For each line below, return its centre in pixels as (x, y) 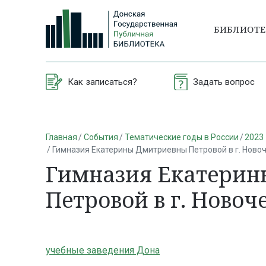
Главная (61, 137)
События (101, 137)
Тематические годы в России (181, 137)
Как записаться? (102, 82)
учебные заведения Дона (103, 251)
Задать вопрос (224, 82)
